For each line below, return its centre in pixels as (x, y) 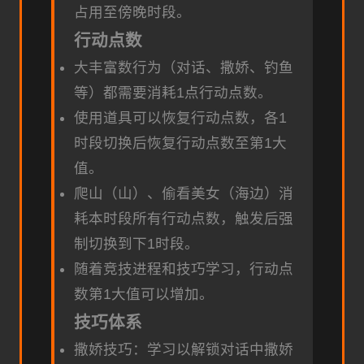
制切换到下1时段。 (136, 244)
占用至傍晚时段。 (132, 13)
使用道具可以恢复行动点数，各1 (180, 118)
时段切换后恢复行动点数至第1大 (180, 143)
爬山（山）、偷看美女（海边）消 (184, 194)
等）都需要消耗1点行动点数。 (173, 93)
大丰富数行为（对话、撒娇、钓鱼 (184, 68)
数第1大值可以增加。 (144, 295)
